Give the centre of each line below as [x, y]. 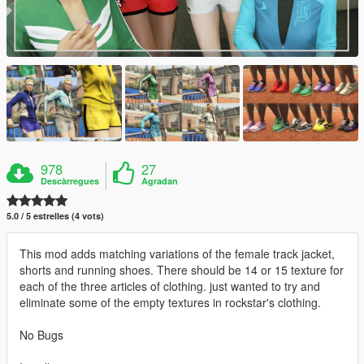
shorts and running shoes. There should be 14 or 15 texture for [182, 270]
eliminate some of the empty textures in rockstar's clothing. [170, 303]
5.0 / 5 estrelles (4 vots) [55, 216]
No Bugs [41, 335]
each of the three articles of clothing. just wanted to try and [170, 286]
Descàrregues [70, 181]
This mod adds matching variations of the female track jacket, [177, 254]
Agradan [160, 181]
